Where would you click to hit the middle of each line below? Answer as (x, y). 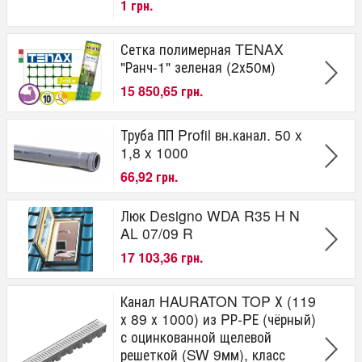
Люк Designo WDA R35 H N (210, 215)
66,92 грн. (149, 177)
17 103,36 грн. (162, 258)
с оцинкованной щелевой (196, 336)
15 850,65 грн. (162, 91)
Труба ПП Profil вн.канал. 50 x (211, 134)
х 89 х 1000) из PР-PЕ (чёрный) (218, 318)
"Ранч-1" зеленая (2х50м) (198, 66)
